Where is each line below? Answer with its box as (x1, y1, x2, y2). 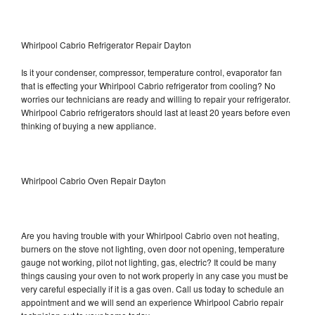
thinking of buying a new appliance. (21, 119, 158, 131)
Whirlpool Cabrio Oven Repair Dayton (21, 174, 166, 186)
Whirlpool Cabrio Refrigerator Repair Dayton (21, 38, 191, 51)
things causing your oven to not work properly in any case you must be (21, 269, 288, 281)
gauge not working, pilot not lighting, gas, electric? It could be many (21, 255, 276, 268)
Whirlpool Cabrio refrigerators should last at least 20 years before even (21, 105, 290, 118)
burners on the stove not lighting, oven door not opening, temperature (21, 242, 285, 255)
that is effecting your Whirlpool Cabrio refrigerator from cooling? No (21, 79, 276, 91)
